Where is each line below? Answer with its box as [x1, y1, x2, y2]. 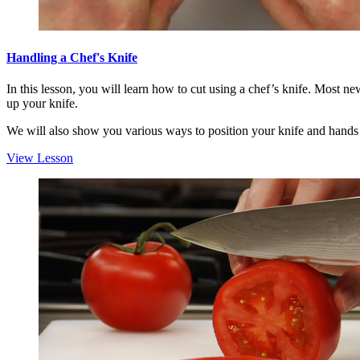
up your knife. [6, 96, 78, 111]
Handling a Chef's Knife [6, 50, 137, 64]
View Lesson [6, 151, 73, 166]
